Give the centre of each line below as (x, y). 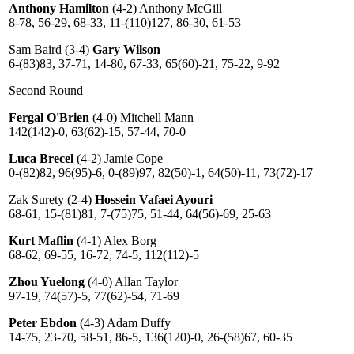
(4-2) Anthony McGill (166, 8)
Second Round (46, 90)
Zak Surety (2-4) (50, 200)
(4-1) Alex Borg (117, 241)
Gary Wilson (126, 49)
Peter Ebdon (43, 323)
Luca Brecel (41, 158)
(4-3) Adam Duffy (124, 323)
